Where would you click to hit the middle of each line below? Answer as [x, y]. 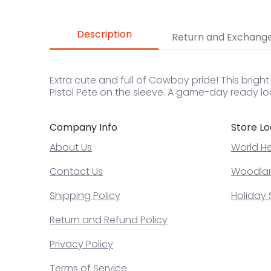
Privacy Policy [81, 244]
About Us [71, 147]
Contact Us [76, 171]
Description [104, 34]
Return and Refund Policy [109, 220]
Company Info [83, 127]
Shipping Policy [85, 195]
